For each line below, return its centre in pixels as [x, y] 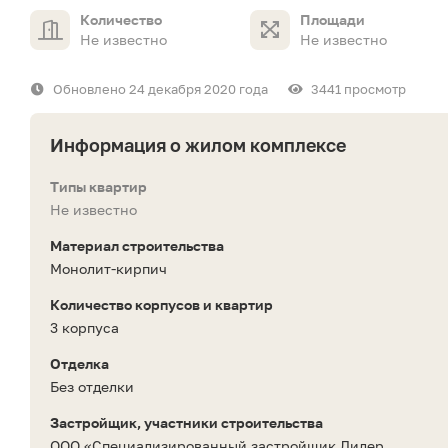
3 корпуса [84, 328]
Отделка [79, 364]
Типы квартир [98, 187]
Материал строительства [137, 246]
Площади [332, 20]
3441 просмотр [358, 89]
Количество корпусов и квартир [161, 305]
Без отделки [92, 387]
